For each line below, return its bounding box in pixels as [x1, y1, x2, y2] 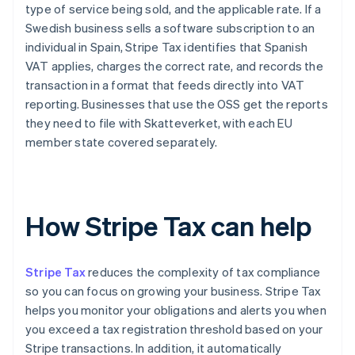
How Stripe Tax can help [25, 208, 311, 243]
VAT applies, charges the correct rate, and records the [25, 58, 323, 74]
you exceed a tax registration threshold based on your [25, 321, 323, 338]
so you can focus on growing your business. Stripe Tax [25, 283, 322, 300]
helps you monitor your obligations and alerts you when [25, 302, 326, 319]
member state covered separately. [25, 134, 218, 151]
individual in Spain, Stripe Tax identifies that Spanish [25, 39, 308, 55]
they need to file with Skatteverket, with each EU [25, 115, 292, 132]
